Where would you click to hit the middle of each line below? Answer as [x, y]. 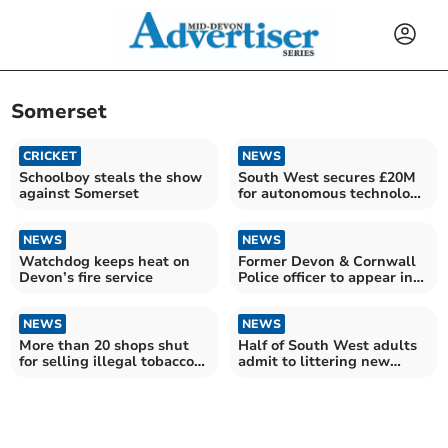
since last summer [82, 377]
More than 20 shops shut [104, 345]
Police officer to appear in [325, 277]
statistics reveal [292, 377]
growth [263, 209]
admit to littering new [314, 361]
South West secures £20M [327, 177]
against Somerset [79, 193]
